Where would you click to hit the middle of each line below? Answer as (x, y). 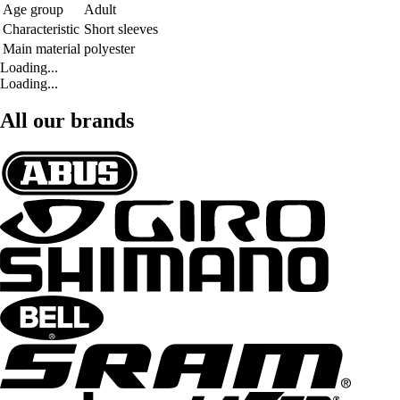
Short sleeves (121, 29)
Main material (42, 48)
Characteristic (41, 29)
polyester (109, 48)
